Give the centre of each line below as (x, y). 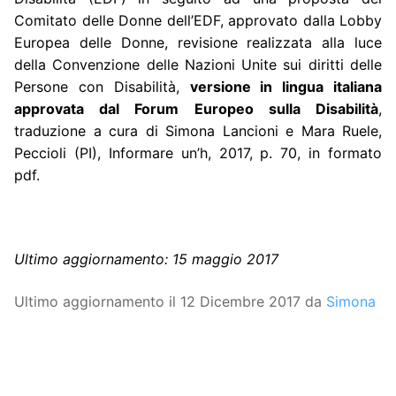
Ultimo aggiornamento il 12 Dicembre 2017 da (170, 301)
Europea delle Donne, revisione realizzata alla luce (198, 42)
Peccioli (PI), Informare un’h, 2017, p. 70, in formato (198, 152)
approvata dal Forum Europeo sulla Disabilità (196, 108)
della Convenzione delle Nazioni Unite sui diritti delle (198, 64)
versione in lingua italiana (286, 86)
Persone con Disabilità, (102, 86)
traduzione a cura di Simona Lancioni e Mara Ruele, (198, 130)
